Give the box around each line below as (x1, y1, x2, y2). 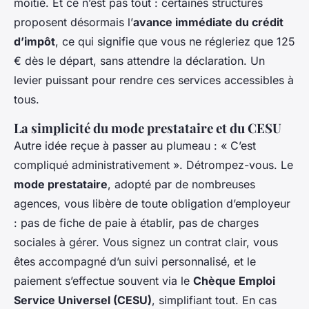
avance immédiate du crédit (133, 15, 283, 30)
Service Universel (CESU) (14, 293, 152, 308)
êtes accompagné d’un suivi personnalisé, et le (14, 255, 256, 269)
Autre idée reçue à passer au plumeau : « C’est (14, 139, 256, 153)
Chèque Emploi (193, 274, 275, 288)
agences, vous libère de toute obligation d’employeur (14, 197, 290, 211)
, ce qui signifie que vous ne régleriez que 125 (55, 34, 295, 49)
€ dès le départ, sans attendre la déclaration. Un (14, 54, 265, 68)
